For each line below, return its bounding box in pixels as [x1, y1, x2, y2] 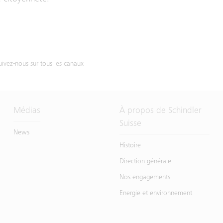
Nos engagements [119, 174, 170, 181]
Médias [13, 107, 40, 115]
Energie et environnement [119, 190, 192, 197]
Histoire [119, 142, 141, 149]
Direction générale [119, 158, 171, 165]
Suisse [119, 119, 141, 128]
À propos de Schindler [119, 107, 202, 115]
